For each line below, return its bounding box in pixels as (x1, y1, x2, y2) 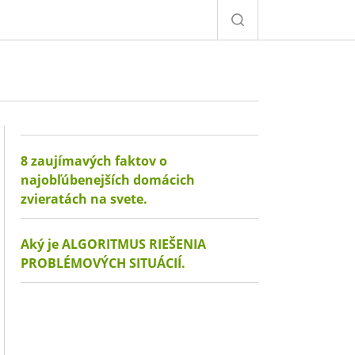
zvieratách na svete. (21, 190, 147, 208)
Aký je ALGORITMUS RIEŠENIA (21, 235, 206, 253)
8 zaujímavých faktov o (21, 152, 167, 170)
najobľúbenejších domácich (21, 171, 195, 189)
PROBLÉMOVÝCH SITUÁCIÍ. (21, 254, 185, 272)
